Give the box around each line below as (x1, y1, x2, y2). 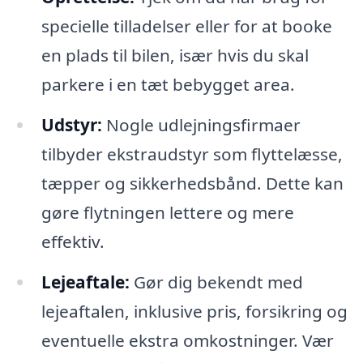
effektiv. (41, 229, 105, 253)
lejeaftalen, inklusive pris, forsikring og (41, 299, 348, 322)
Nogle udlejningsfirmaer (101, 113, 301, 136)
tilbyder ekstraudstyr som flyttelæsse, (41, 142, 343, 165)
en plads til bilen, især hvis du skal (41, 43, 309, 66)
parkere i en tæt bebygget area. (41, 72, 295, 96)
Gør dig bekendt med (129, 270, 303, 293)
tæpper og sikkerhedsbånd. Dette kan (41, 171, 344, 194)
